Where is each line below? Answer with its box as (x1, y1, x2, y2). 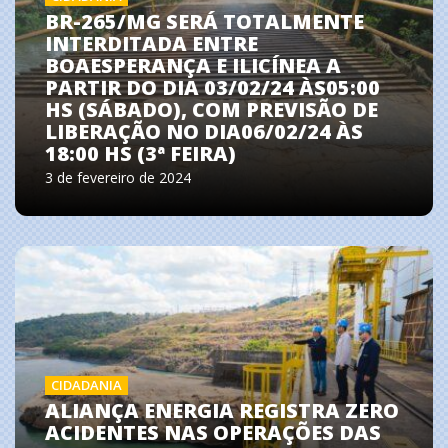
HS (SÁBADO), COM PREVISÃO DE (45, 95, 378, 123)
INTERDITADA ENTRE (45, 29, 258, 57)
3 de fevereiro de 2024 (45, 167, 191, 187)
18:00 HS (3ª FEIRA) (45, 139, 236, 167)
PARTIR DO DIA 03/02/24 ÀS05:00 (45, 73, 380, 101)
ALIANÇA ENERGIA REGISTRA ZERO (45, 397, 399, 425)
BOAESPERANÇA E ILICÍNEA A (45, 51, 341, 79)
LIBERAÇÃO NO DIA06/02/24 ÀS (45, 117, 363, 145)
